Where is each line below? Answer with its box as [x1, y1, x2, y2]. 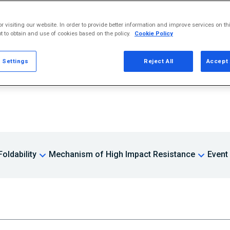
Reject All [144, 57, 174, 65]
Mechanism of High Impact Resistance [49, 149, 195, 159]
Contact [13, 25, 43, 35]
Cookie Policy [135, 30, 173, 37]
